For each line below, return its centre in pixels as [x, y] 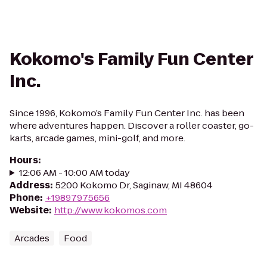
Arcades [32, 238]
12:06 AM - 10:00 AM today [74, 173]
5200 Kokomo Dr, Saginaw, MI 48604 [134, 185]
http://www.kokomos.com [111, 210]
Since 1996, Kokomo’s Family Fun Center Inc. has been [127, 113]
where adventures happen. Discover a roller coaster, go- [132, 125]
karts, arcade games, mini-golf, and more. [97, 138]
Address [30, 185]
